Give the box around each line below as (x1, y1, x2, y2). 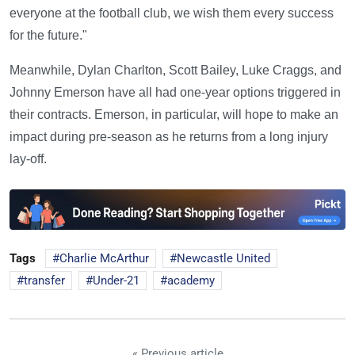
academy (167, 273, 215, 288)
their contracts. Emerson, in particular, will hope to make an (10, 108, 338, 122)
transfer (24, 273, 65, 288)
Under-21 (93, 273, 139, 288)
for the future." (10, 29, 87, 43)
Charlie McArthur (59, 251, 149, 266)
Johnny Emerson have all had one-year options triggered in (10, 86, 341, 100)
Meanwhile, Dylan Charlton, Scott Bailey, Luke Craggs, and (10, 63, 342, 78)
